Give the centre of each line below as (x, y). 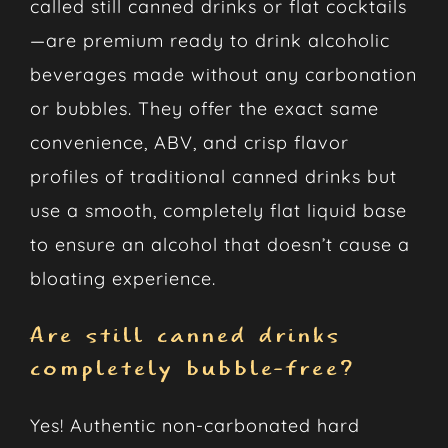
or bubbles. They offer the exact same (204, 109)
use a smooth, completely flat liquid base (218, 211)
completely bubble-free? (192, 369)
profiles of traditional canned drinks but (213, 177)
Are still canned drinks (185, 336)
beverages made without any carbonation (223, 75)
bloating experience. (122, 279)
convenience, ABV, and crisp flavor (189, 143)
